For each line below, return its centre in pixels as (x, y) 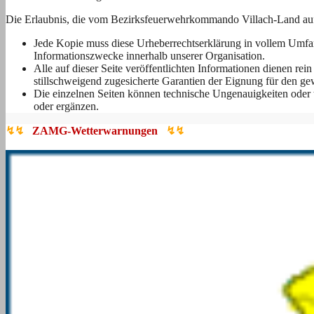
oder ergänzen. (66, 106)
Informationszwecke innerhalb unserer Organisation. (149, 55)
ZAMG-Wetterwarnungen (95, 130)
